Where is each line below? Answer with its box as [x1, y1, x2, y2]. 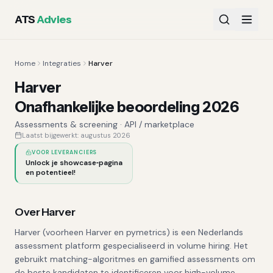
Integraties [43, 58, 81, 68]
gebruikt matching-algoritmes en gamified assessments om [15, 253, 255, 264]
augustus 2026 [80, 131, 130, 140]
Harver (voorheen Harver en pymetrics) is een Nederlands [15, 227, 243, 238]
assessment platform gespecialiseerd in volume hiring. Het [15, 240, 248, 251]
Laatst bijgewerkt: [22, 131, 80, 140]
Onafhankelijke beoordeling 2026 [15, 98, 239, 116]
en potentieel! [26, 168, 76, 177]
